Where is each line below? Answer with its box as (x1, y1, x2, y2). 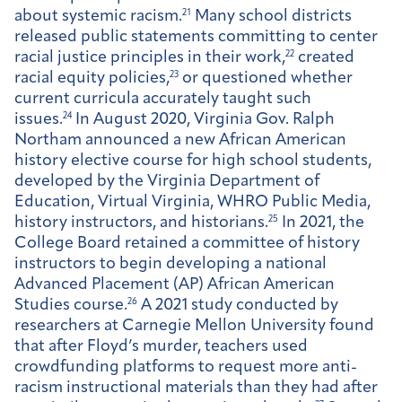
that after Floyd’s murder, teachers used (14, 337, 308, 355)
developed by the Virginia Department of (14, 172, 319, 190)
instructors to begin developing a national (14, 255, 327, 273)
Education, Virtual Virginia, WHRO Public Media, (14, 193, 371, 211)
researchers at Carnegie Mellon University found (14, 317, 374, 335)
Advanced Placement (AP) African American (14, 275, 335, 293)
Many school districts (191, 7, 352, 25)
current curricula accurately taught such (14, 90, 311, 108)
